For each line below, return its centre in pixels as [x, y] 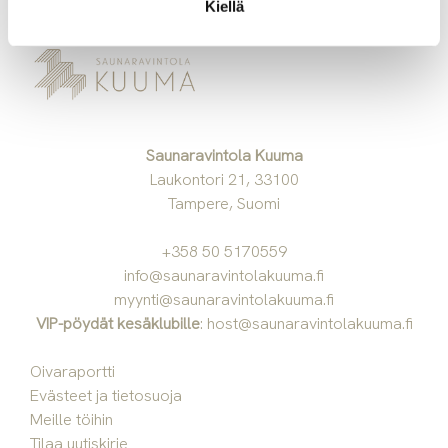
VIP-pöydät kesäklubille [117, 324]
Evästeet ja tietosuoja [106, 396]
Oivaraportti [72, 372]
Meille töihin [71, 420]
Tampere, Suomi [224, 204]
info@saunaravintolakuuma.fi [224, 276]
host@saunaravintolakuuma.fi [309, 324]
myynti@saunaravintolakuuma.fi [224, 300]
